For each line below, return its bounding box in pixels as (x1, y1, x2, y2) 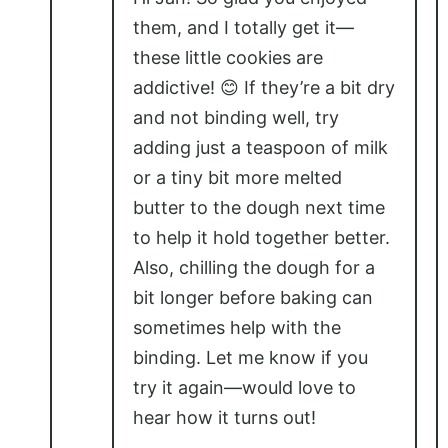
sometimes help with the (133, 316, 341, 338)
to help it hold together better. (133, 226, 390, 248)
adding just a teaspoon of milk (133, 136, 388, 158)
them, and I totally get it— (133, 16, 354, 38)
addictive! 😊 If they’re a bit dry (133, 76, 395, 98)
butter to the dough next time (133, 196, 385, 218)
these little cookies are (133, 46, 323, 68)
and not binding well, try (133, 106, 339, 128)
